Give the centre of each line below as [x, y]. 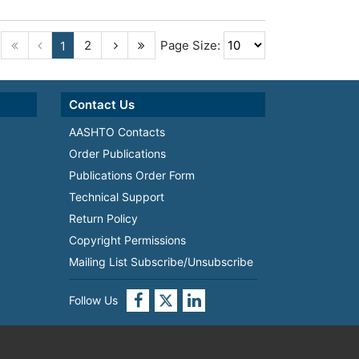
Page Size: [190, 45]
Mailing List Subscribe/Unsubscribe [161, 261]
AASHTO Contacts [117, 131]
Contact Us [102, 104]
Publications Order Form [132, 175]
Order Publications [117, 153]
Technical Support [117, 196]
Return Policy [103, 218]
